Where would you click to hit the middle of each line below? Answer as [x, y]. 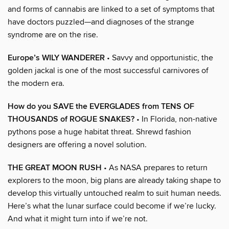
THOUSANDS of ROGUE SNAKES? [71, 119]
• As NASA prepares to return [155, 167]
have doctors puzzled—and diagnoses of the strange [101, 22]
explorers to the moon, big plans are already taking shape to [114, 180]
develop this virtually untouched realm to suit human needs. [114, 193]
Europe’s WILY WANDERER [56, 58]
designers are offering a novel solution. [77, 144]
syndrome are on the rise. [53, 35]
